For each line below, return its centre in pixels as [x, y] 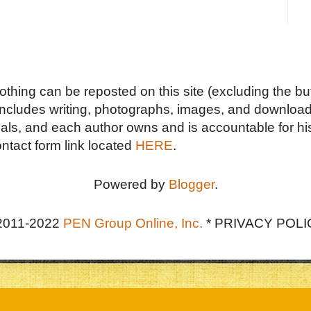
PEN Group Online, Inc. [133, 223]
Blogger [191, 184]
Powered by [131, 184]
